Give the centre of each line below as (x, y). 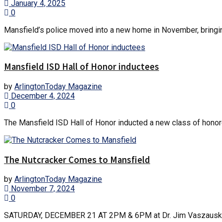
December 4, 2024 (42, 96)
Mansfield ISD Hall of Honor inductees (82, 67)
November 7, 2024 (42, 189)
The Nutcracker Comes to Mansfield (77, 160)
